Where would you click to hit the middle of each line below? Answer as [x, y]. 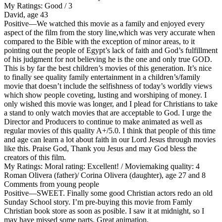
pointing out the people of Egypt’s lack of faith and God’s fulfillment [111, 50]
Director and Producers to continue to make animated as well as [103, 121]
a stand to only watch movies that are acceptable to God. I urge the [108, 112]
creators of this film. [35, 157]
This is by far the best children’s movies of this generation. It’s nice [108, 68]
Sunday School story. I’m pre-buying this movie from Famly [98, 202]
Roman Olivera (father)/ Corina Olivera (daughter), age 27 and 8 [105, 175]
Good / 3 [57, 5]
